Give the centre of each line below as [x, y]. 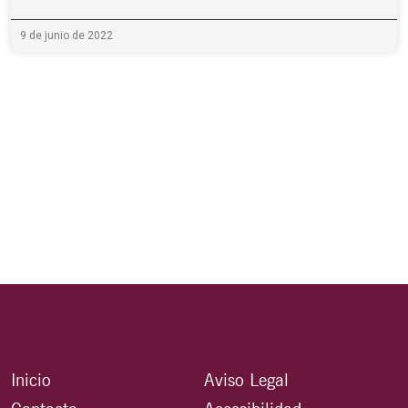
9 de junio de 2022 [66, 35]
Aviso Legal [246, 380]
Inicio [31, 380]
